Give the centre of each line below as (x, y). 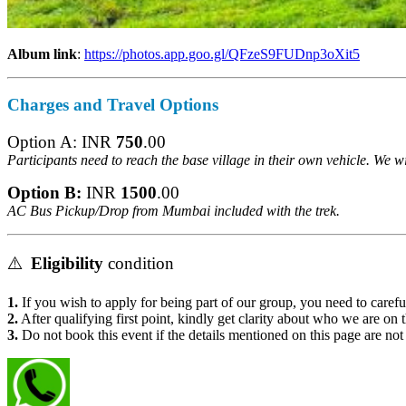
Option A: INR (57, 141)
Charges (36, 105)
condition (139, 263)
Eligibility (65, 263)
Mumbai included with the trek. (248, 210)
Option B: (40, 192)
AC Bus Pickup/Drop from (78, 210)
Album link (38, 53)
